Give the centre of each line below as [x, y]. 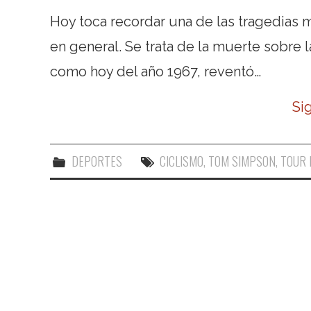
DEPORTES [96, 161]
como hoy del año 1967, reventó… [155, 71]
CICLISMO [182, 161]
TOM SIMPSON [242, 161]
